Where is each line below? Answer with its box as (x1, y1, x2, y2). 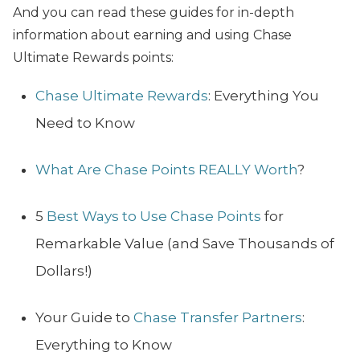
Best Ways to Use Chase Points (47, 208, 261, 225)
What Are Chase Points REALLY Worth (35, 162, 297, 178)
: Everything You (208, 88, 319, 104)
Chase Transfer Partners (133, 309, 302, 326)
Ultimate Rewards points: (13, 50, 174, 66)
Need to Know (35, 115, 135, 132)
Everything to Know (35, 337, 172, 354)
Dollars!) (35, 263, 92, 280)
